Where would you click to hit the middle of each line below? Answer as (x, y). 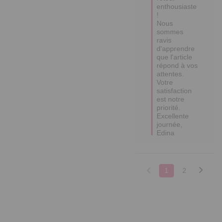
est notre (171, 99)
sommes (170, 31)
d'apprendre (176, 48)
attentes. (170, 74)
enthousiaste (177, 6)
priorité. (169, 107)
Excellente (173, 116)
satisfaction (174, 90)
